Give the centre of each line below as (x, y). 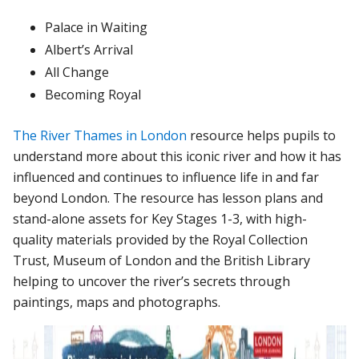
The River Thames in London (100, 135)
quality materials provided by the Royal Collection (161, 239)
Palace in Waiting (97, 27)
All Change (77, 72)
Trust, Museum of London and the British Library (162, 260)
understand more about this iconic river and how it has (177, 156)
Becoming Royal (93, 94)
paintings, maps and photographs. (117, 302)
